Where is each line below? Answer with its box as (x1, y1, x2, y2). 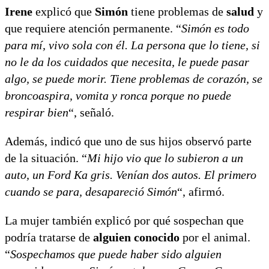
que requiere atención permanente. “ (5, 21, 181, 35)
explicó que (32, 4, 95, 18)
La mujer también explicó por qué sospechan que (5, 213, 244, 227)
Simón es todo (181, 21, 249, 35)
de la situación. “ (5, 151, 87, 165)
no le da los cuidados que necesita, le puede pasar (5, 55, 249, 68)
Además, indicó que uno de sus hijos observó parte (5, 134, 252, 148)
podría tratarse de (5, 230, 93, 244)
